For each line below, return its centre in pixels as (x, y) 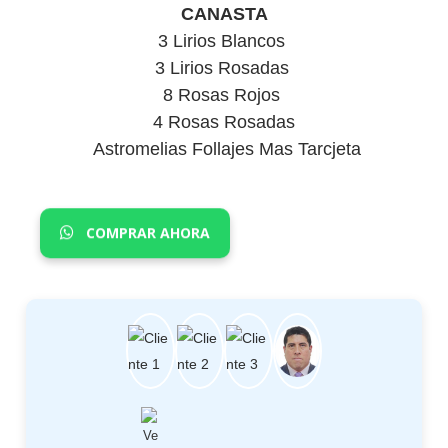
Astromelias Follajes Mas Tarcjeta (224, 148)
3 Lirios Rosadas (224, 67)
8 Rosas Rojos (224, 94)
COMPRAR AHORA (146, 232)
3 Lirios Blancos (224, 40)
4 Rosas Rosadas (224, 121)
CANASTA (224, 13)
